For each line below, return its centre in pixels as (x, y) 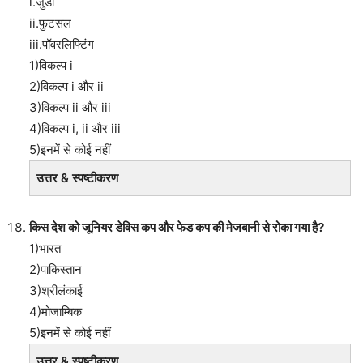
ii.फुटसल (50, 23)
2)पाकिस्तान (56, 269)
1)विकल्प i (51, 65)
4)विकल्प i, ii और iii (75, 128)
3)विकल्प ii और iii (70, 107)
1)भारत (45, 248)
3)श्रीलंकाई (56, 290)
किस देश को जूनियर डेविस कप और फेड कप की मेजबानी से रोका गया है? (177, 227)
